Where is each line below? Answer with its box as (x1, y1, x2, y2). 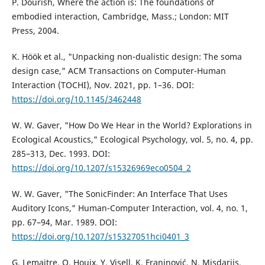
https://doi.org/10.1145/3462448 (11, 93, 141, 105)
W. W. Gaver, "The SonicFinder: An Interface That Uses (11, 188, 228, 199)
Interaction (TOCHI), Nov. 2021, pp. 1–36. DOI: (11, 79, 194, 91)
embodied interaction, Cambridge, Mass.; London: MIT (11, 10, 229, 22)
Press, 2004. (11, 24, 59, 36)
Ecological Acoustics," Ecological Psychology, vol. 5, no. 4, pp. (11, 133, 253, 145)
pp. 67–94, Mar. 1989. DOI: (11, 216, 117, 228)
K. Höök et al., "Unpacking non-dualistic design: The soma (11, 50, 242, 62)
